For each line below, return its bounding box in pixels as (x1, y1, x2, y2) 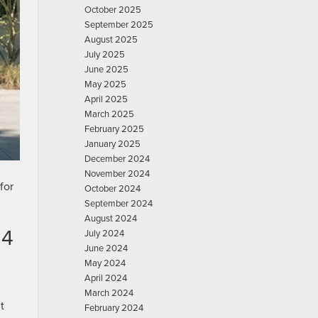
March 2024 (84, 286, 133, 299)
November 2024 (84, 167, 150, 180)
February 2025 (84, 122, 144, 135)
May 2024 (84, 256, 126, 269)
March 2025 (84, 107, 134, 120)
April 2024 (84, 271, 127, 284)
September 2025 (84, 18, 153, 31)
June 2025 (84, 62, 128, 75)
